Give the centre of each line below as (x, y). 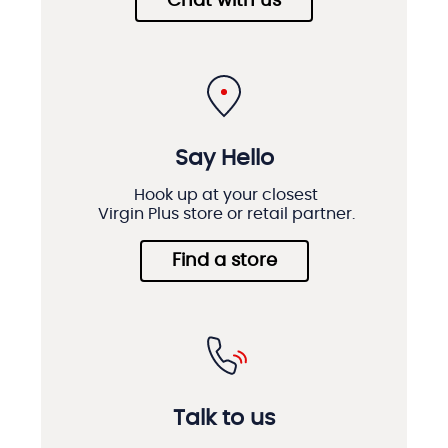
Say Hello (224, 158)
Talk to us (224, 418)
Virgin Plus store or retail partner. (226, 214)
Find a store (224, 261)
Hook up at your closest (226, 195)
